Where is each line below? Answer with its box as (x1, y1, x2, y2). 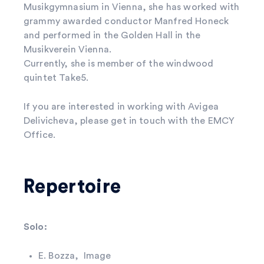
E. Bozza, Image (38, 250, 114, 260)
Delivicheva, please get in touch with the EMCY (24, 115, 235, 126)
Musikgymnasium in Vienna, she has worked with (24, 2, 240, 12)
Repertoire (24, 177, 121, 196)
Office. (24, 130, 56, 140)
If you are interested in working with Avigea (24, 101, 219, 111)
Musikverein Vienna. (24, 44, 112, 54)
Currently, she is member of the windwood (24, 58, 214, 68)
